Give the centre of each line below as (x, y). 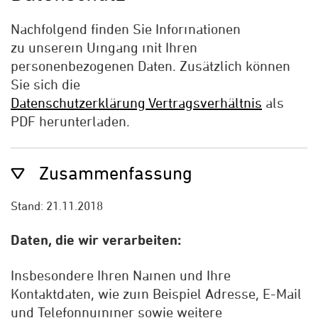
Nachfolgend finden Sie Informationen (126, 29)
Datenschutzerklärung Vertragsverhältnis (136, 103)
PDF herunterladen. (70, 121)
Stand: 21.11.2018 (58, 206)
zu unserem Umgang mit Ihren (104, 47)
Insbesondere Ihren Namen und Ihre (121, 275)
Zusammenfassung (116, 173)
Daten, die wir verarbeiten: (96, 240)
